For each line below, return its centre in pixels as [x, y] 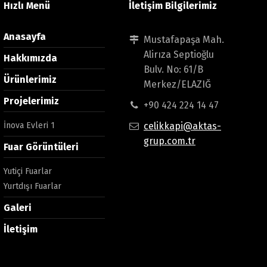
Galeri [18, 207]
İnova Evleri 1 [29, 125]
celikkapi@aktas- [182, 126]
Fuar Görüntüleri [41, 147]
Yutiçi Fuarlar [28, 171]
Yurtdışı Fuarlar [32, 186]
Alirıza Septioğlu [179, 54]
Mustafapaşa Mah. [184, 39]
